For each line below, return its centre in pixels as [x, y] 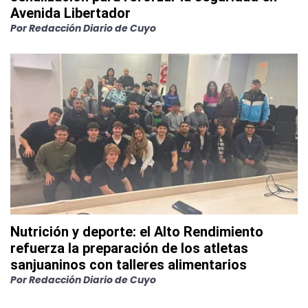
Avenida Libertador [70, 13]
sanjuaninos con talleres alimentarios [129, 265]
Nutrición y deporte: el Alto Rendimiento [137, 232]
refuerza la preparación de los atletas [129, 249]
